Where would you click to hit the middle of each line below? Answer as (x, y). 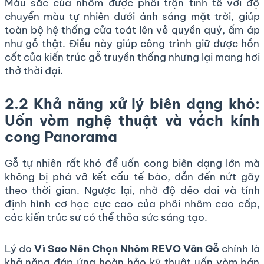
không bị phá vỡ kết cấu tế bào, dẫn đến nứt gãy (132, 176)
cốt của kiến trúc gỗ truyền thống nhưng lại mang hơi (132, 57)
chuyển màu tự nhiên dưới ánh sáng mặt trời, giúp (132, 16)
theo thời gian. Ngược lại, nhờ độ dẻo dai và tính (132, 190)
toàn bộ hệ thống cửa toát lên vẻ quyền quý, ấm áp (132, 30)
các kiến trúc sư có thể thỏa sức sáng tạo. (106, 217)
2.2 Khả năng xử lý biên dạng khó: (132, 103)
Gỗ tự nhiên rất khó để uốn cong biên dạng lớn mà (132, 163)
